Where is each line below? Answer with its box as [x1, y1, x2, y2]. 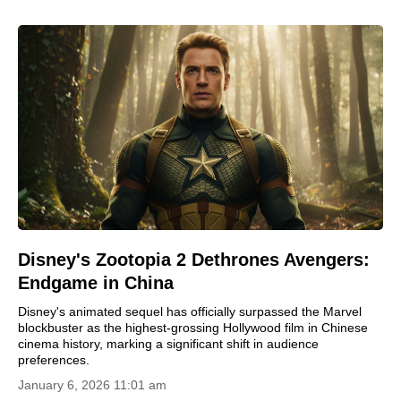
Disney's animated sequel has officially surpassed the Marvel [18, 304, 362, 319]
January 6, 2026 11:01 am [18, 378, 166, 392]
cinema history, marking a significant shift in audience [18, 337, 319, 351]
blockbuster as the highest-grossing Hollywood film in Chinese [18, 320, 368, 335]
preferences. [18, 353, 90, 367]
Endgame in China [18, 273, 174, 293]
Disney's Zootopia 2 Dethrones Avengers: [18, 250, 370, 269]
